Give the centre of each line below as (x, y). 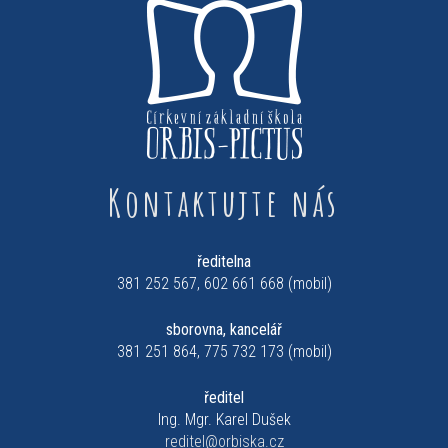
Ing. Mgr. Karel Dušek (224, 419)
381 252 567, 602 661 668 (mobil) (224, 283)
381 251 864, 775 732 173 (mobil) (224, 351)
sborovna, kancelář (224, 329)
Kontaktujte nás (224, 203)
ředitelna (224, 261)
